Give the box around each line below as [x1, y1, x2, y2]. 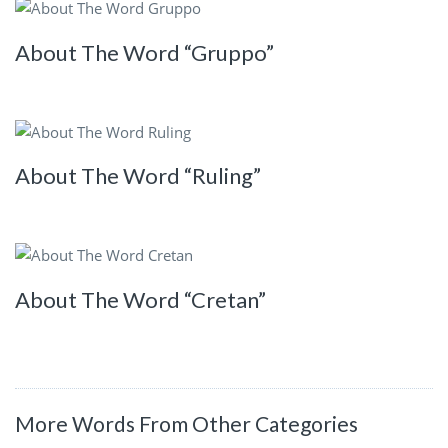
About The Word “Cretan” [15, 285, 266, 313]
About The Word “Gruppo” [15, 38, 274, 66]
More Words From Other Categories [15, 410, 358, 436]
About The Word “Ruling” [15, 162, 261, 190]
